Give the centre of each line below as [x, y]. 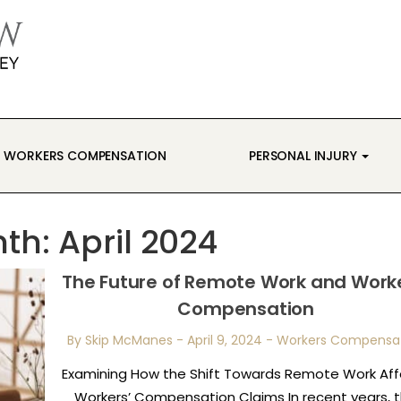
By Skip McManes [120, 340]
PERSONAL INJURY [305, 156]
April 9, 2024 [225, 340]
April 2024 [137, 242]
